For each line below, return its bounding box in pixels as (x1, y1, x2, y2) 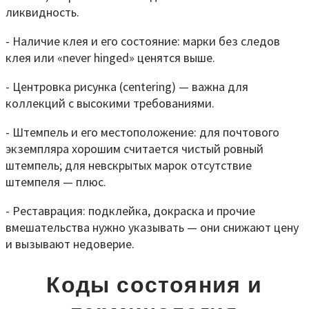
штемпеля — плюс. (6, 174, 106, 190)
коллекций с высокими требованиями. (6, 95, 215, 112)
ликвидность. (6, 4, 79, 21)
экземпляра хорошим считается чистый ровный (6, 141, 263, 157)
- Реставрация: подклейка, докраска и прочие (6, 203, 255, 219)
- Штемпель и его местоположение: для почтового (6, 124, 279, 141)
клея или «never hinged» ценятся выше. (6, 50, 215, 66)
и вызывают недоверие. (6, 236, 134, 252)
